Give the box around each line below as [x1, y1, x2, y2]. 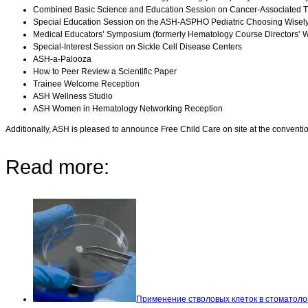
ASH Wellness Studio [33, 91, 113, 101]
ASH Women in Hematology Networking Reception [33, 103, 223, 113]
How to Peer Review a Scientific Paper [33, 66, 177, 76]
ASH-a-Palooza [33, 54, 91, 64]
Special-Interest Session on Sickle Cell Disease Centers [33, 41, 242, 52]
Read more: [5, 155, 109, 178]
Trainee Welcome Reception [33, 78, 140, 89]
